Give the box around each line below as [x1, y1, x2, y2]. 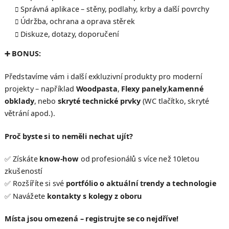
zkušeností [5, 166, 42, 176]
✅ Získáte [5, 153, 40, 164]
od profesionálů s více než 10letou [78, 153, 199, 164]
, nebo [34, 96, 58, 106]
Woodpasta [76, 83, 118, 94]
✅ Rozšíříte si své [5, 178, 66, 189]
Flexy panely [121, 83, 167, 94]
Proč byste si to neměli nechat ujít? [5, 131, 133, 142]
